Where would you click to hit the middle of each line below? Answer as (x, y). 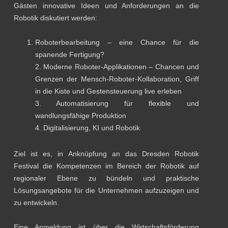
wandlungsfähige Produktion (80, 115)
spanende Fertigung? (69, 54)
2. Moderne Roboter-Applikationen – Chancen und (117, 66)
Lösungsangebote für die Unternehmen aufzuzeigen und (106, 190)
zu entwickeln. (37, 202)
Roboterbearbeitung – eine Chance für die (117, 42)
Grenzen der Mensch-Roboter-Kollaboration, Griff (117, 79)
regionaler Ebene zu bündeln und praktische (106, 178)
